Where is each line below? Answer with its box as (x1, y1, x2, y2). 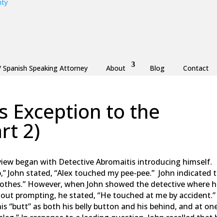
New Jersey (74, 146, 110, 155)
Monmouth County (10, 146, 71, 155)
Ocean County (113, 146, 159, 155)
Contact (183, 63, 209, 73)
